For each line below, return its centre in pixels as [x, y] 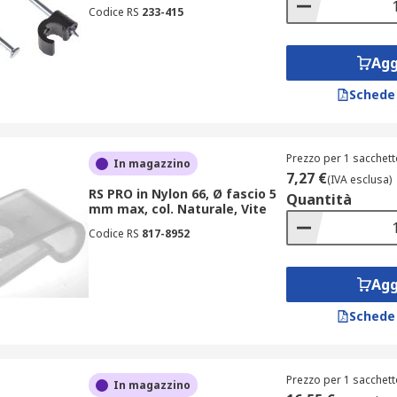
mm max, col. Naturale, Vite [177, 209]
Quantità [319, 199]
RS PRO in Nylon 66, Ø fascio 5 [182, 194]
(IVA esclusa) [359, 179]
